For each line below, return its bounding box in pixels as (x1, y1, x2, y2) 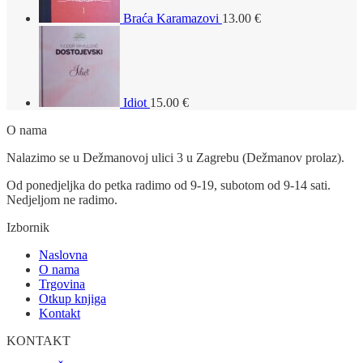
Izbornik (6, 220, 49, 234)
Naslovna (39, 247, 88, 262)
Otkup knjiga (39, 291, 106, 305)
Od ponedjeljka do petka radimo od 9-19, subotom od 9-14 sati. (6, 177, 331, 192)
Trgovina (39, 276, 85, 291)
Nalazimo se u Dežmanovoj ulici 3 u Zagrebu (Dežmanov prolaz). (6, 150, 344, 164)
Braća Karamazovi (123, 11, 219, 25)
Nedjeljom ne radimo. (6, 192, 117, 207)
